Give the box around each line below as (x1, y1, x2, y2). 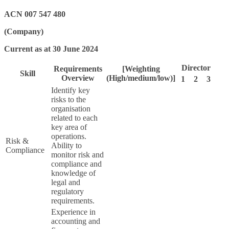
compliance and (51, 159, 102, 168)
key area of (51, 122, 87, 131)
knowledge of (51, 168, 96, 177)
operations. (51, 131, 86, 141)
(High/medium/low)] (106, 73, 175, 82)
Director (181, 63, 211, 72)
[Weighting (122, 64, 160, 73)
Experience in (51, 207, 96, 216)
